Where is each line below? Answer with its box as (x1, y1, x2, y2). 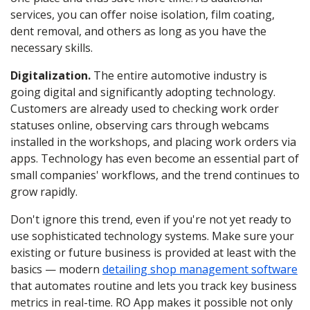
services (10, 7, 52, 22)
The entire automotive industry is (91, 68, 267, 83)
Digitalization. (10, 68, 91, 83)
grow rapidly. (10, 184, 77, 199)
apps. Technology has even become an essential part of (10, 151, 299, 166)
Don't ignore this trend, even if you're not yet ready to (10, 212, 291, 227)
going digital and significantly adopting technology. (10, 84, 275, 100)
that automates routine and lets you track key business (10, 278, 297, 293)
